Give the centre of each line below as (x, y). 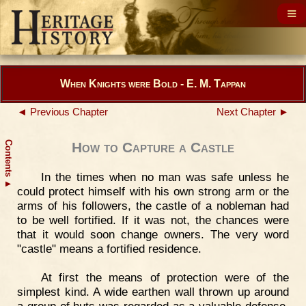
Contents (9, 159)
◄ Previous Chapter (62, 112)
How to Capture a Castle (153, 148)
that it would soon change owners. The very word (153, 234)
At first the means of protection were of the (165, 277)
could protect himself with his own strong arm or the (153, 191)
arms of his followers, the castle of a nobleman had (153, 206)
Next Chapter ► (253, 112)
